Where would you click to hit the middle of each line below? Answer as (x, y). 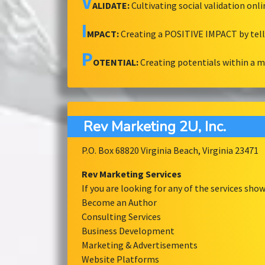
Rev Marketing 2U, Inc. (155, 127)
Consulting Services (121, 217)
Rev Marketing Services (132, 174)
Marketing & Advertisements (140, 245)
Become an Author (119, 203)
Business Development (128, 231)
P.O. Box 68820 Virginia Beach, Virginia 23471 (170, 151)
